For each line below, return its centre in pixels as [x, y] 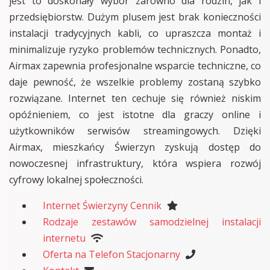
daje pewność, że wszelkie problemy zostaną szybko [135, 82]
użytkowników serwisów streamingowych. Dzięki [135, 130]
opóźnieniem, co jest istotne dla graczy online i [135, 114]
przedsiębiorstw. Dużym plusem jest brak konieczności [135, 17]
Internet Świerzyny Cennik [102, 205]
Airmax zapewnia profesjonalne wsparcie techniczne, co [135, 65]
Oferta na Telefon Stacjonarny [111, 254]
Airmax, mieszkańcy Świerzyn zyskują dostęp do [135, 147]
